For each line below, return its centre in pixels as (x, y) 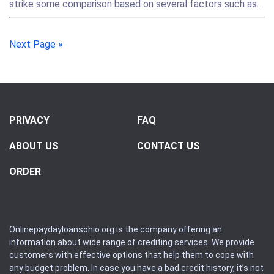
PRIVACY (29, 120)
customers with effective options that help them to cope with (131, 255)
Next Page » (36, 44)
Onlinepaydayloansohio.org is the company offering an (116, 229)
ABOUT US (34, 146)
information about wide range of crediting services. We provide (132, 242)
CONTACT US (168, 146)
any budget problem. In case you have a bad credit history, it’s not (136, 268)
